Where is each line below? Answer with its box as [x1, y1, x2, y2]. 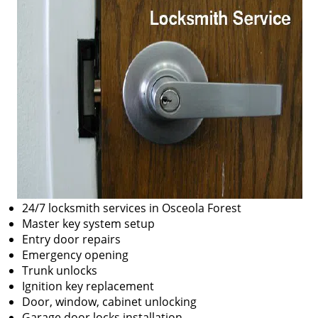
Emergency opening [22, 247, 128, 263]
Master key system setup [22, 216, 155, 231]
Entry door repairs [22, 231, 121, 247]
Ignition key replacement [22, 278, 154, 294]
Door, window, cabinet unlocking [22, 294, 197, 309]
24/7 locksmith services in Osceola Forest [22, 200, 241, 216]
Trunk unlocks [22, 263, 97, 278]
